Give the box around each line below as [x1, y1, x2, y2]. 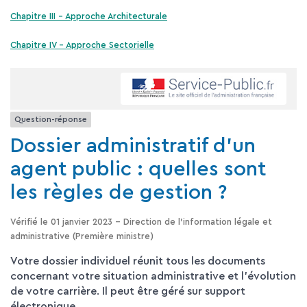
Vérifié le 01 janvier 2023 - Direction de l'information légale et [10, 217, 272, 227]
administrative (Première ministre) [10, 232, 153, 241]
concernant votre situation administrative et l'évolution [10, 271, 296, 282]
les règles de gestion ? [10, 182, 227, 204]
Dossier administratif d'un [10, 136, 256, 157]
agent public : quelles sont [10, 159, 266, 180]
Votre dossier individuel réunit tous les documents [10, 256, 265, 267]
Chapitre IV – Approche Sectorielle [10, 41, 154, 50]
